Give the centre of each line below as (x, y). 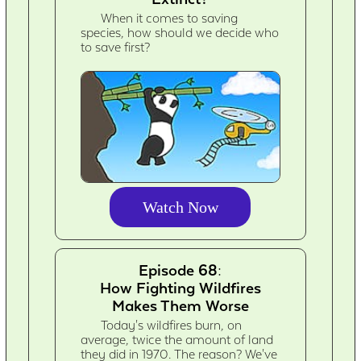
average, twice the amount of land (177, 340)
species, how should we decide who (180, 33)
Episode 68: (180, 270)
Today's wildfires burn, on (172, 326)
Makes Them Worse (180, 306)
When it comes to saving (170, 19)
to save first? (116, 48)
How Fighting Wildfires (180, 288)
